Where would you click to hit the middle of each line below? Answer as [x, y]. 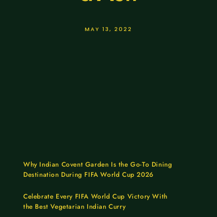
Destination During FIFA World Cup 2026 [88, 175]
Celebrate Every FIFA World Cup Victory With [95, 197]
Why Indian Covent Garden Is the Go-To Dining [98, 165]
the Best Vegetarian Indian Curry [75, 207]
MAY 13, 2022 [108, 29]
